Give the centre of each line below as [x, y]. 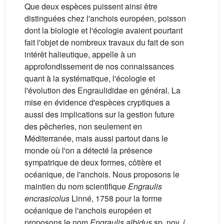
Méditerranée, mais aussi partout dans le [96, 138]
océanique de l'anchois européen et [88, 210]
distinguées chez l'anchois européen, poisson [105, 18]
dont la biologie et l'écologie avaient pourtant [103, 30]
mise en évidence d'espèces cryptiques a [97, 102]
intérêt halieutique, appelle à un [80, 54]
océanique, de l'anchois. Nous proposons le [102, 174]
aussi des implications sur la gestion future [99, 114]
